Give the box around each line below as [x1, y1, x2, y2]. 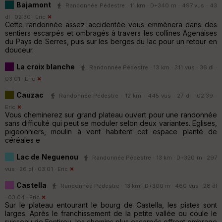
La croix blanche [16, 62, 77, 71]
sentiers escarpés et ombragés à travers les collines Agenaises [5, 28, 217, 37]
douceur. [5, 45, 34, 54]
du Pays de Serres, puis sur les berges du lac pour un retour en [5, 37, 217, 46]
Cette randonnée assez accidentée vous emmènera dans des [5, 20, 217, 29]
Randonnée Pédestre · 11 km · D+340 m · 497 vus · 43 [65, 1, 218, 9]
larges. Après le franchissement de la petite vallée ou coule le [5, 209, 217, 218]
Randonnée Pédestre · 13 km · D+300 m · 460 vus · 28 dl [60, 182, 218, 189]
